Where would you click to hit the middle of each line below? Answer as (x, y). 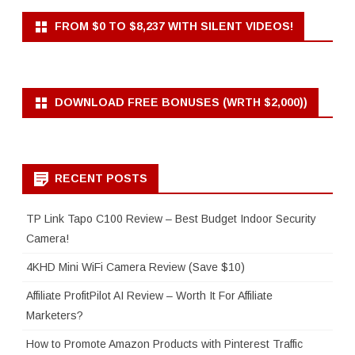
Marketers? (55, 315)
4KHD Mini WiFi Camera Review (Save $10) (136, 267)
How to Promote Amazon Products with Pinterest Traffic (164, 344)
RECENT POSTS (101, 178)
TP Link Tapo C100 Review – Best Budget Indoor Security (171, 219)
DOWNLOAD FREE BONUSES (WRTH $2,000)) (181, 102)
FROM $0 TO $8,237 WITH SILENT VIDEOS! (174, 26)
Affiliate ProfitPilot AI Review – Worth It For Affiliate (149, 296)
